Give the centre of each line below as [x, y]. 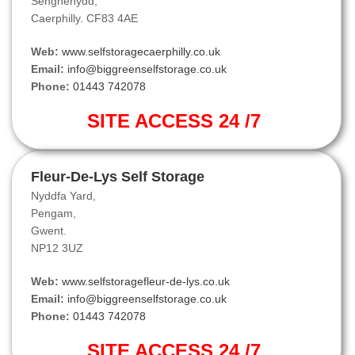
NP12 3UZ [57, 248]
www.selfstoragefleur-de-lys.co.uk [146, 282]
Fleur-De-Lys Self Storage [118, 177]
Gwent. [49, 231]
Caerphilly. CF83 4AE [84, 19]
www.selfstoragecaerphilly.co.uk [141, 52]
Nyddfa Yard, [63, 196]
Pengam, [53, 214]
